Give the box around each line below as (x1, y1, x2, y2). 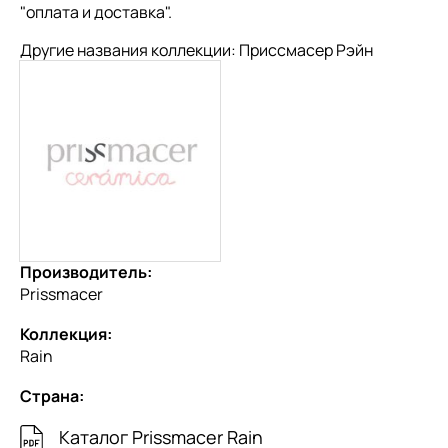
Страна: (20, 384, 84, 407)
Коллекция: (20, 322, 112, 345)
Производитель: (20, 260, 152, 283)
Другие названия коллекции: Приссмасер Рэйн (20, 38, 373, 61)
